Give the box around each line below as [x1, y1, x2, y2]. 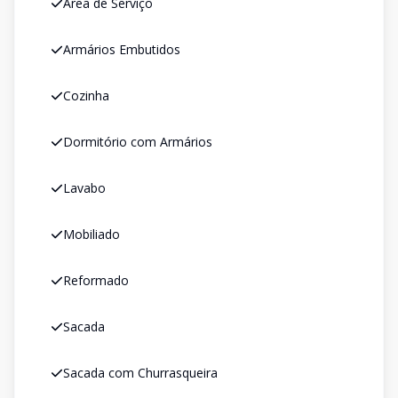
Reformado [63, 272, 129, 289]
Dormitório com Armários [63, 133, 212, 150]
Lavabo [63, 179, 106, 196]
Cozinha [63, 87, 109, 104]
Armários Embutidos [63, 41, 180, 58]
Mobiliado [63, 226, 120, 243]
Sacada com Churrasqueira [63, 364, 218, 381]
